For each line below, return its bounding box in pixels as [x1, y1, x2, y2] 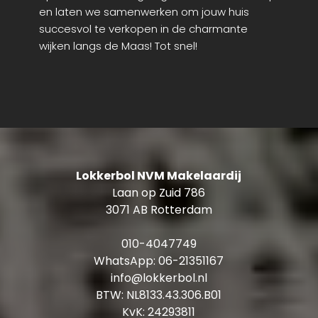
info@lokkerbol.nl [110, 269, 207, 286]
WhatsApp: [94, 252, 159, 269]
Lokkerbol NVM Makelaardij [76, 167, 242, 184]
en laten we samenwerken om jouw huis [39, 4, 249, 20]
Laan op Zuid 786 [112, 184, 206, 201]
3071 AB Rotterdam [105, 201, 212, 218]
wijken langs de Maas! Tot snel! [39, 38, 197, 54]
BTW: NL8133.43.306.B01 [96, 286, 222, 303]
